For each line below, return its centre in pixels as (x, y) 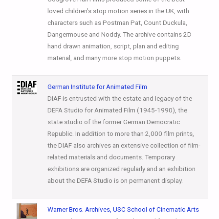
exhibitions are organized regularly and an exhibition (121, 169)
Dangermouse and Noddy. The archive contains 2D (119, 34)
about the (62, 180)
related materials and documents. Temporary (111, 157)
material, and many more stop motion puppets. (114, 58)
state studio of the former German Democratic (113, 122)
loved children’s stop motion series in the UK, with (118, 11)
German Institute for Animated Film (97, 87)
